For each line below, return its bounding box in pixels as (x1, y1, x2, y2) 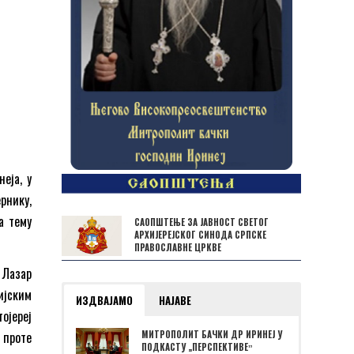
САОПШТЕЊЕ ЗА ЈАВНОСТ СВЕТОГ (134, 215, 269, 228)
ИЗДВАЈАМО (76, 292, 134, 309)
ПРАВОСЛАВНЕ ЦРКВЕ (134, 240, 221, 254)
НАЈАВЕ (159, 292, 192, 309)
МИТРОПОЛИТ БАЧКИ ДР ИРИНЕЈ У (141, 328, 282, 341)
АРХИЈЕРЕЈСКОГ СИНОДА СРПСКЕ (134, 228, 266, 241)
